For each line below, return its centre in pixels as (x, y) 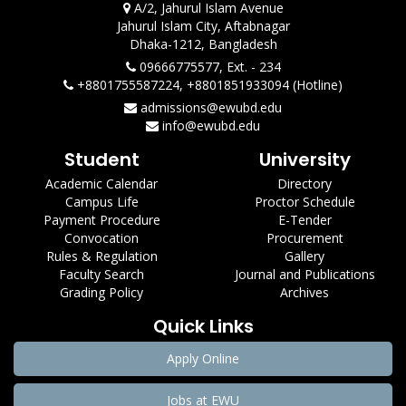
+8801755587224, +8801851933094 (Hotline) (208, 85)
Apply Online (203, 358)
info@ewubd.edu (209, 126)
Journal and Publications (304, 274)
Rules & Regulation (101, 256)
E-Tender (304, 220)
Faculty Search (101, 274)
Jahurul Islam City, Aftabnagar (203, 26)
